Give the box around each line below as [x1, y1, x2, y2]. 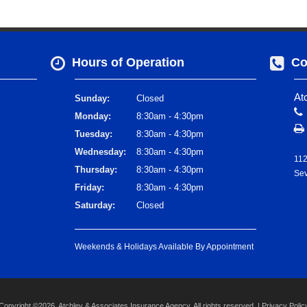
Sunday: [75, 93, 110, 104]
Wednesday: [75, 147, 126, 158]
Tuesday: [75, 129, 112, 140]
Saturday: [75, 200, 115, 211]
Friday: [75, 182, 104, 193]
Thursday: [75, 164, 117, 175]
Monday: [75, 111, 111, 122]
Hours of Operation [69, 56, 184, 70]
